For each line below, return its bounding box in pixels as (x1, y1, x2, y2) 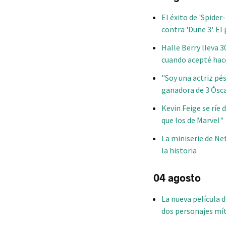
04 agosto (153, 172, 201, 185)
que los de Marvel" (161, 115, 223, 125)
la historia (161, 145, 197, 155)
